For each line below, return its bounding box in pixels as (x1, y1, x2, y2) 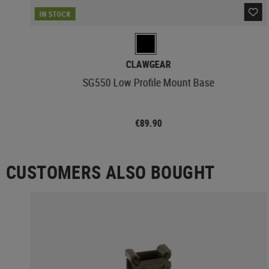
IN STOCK (39, 8, 71, 19)
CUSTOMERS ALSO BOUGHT (6, 159, 215, 184)
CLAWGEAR (125, 57, 171, 71)
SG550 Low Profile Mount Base (82, 74, 214, 89)
